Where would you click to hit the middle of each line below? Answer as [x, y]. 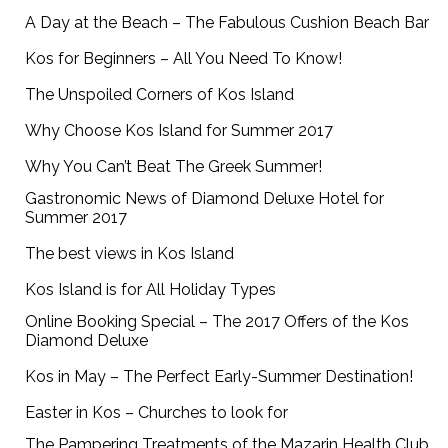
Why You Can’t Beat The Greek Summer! [174, 167]
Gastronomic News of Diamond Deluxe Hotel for [205, 199]
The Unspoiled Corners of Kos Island [160, 95]
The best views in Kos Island [130, 254]
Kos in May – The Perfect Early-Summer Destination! [219, 377]
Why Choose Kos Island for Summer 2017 [179, 131]
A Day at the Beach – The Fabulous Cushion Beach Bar [227, 23]
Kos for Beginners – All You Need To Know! [184, 59]
